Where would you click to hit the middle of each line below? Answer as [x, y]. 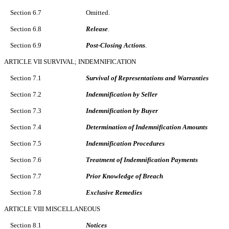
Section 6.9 [26, 45]
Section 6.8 [26, 29]
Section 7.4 [26, 127]
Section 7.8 [26, 193]
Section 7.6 [26, 160]
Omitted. [98, 13]
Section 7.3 [26, 111]
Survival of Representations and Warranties [147, 78]
